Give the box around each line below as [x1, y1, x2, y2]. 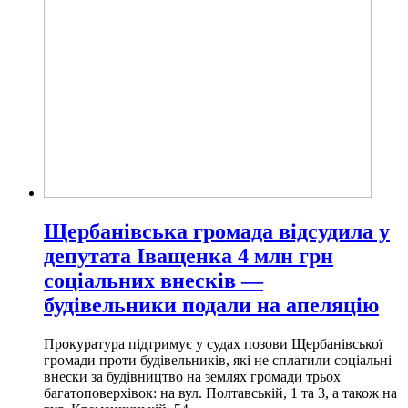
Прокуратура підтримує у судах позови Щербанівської [44, 335, 382, 352]
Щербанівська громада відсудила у [44, 219, 390, 243]
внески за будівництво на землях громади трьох [44, 368, 341, 384]
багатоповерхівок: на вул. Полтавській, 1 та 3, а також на [44, 384, 397, 401]
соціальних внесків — [44, 268, 263, 292]
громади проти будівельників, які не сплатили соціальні [44, 352, 392, 368]
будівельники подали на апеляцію [44, 292, 379, 317]
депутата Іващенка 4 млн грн [44, 243, 333, 268]
